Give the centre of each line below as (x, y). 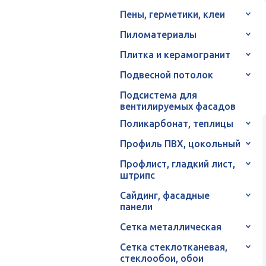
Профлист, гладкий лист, (178, 164)
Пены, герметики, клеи (172, 14)
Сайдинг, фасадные (165, 195)
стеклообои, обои (162, 258)
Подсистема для (159, 95)
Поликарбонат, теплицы (177, 123)
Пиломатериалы (158, 34)
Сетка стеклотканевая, (174, 247)
